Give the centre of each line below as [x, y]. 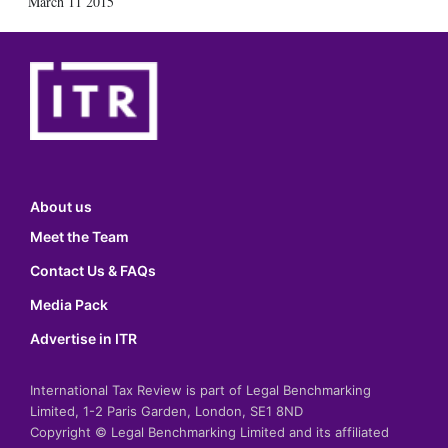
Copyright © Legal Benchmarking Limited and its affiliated [209, 432]
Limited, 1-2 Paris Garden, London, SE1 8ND [166, 411]
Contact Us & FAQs [93, 271]
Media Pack [69, 305]
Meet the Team [79, 237]
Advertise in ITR [83, 339]
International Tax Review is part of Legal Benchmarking [200, 390]
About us [61, 207]
